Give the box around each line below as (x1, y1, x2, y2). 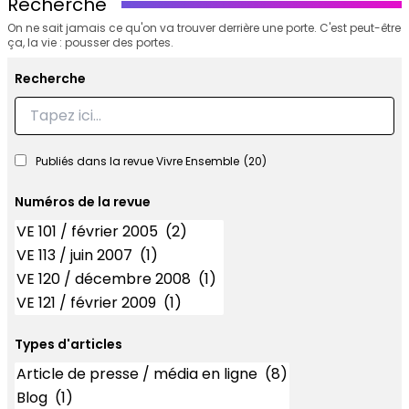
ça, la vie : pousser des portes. (7, 35, 173, 50)
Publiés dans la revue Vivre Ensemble (36, 153, 239, 169)
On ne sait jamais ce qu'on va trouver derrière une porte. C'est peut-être (7, 20, 401, 36)
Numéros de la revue (15, 193, 151, 211)
